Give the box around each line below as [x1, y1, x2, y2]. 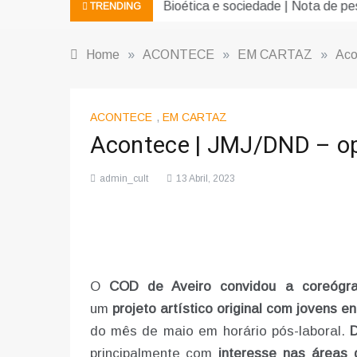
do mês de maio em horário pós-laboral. [89, 324, 345, 339]
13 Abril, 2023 [175, 173, 235, 185]
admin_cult [99, 173, 148, 185]
